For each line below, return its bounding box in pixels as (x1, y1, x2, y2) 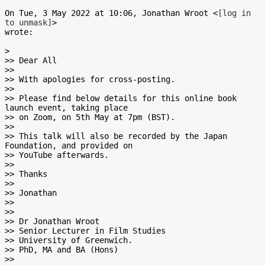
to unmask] (5, 18, 52, 27)
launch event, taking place (5, 103, 128, 112)
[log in (218, 8, 251, 18)
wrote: (5, 27, 33, 37)
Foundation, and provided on (5, 141, 132, 150)
